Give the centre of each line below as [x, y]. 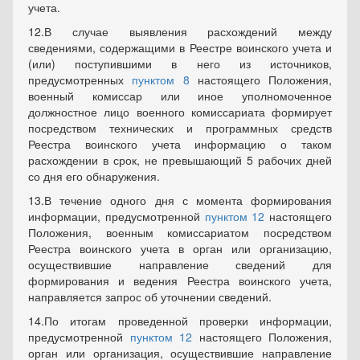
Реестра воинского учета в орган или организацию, [180, 248]
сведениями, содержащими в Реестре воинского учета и [180, 47]
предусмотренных [80, 80]
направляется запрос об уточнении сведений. [150, 297]
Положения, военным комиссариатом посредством [180, 232]
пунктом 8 [161, 80]
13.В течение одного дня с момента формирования [180, 200]
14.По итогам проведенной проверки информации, [180, 321]
